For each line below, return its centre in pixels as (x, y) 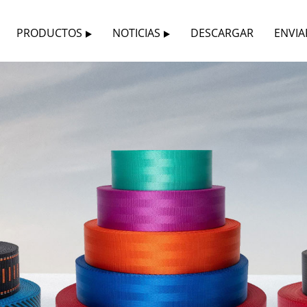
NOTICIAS (137, 33)
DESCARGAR (222, 33)
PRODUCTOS (50, 33)
